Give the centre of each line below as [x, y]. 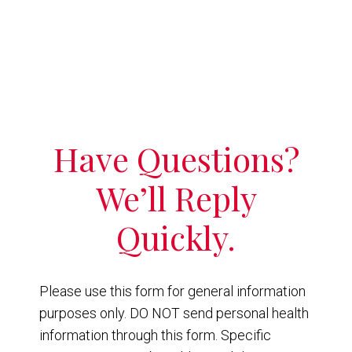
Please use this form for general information [172, 291]
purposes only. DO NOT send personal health [174, 313]
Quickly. [176, 237]
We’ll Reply [176, 198]
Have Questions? [176, 158]
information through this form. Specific [155, 335]
